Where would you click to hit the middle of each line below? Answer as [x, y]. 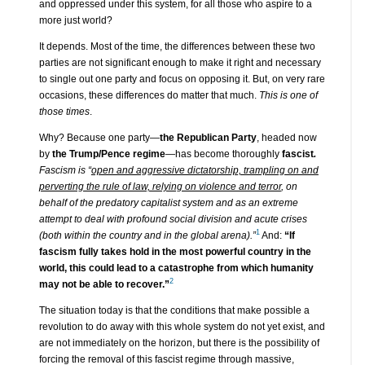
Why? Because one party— [99, 137]
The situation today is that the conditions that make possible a [174, 310]
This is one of [288, 95]
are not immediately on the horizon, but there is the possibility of [179, 343]
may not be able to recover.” [104, 284]
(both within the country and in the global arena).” [147, 235]
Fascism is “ [65, 170]
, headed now [286, 137]
